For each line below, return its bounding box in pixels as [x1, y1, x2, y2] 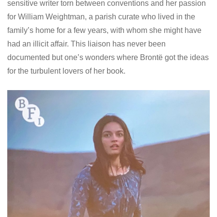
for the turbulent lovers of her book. [7, 67, 125, 76]
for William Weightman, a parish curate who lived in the [7, 13, 195, 21]
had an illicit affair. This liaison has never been [7, 40, 166, 48]
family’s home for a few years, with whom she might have [7, 26, 201, 35]
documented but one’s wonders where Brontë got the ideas [7, 53, 209, 62]
